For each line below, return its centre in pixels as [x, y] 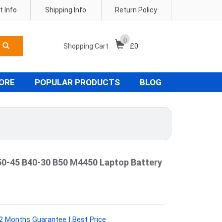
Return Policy [136, 10]
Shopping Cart [87, 46]
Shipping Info [66, 10]
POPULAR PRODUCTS [77, 82]
